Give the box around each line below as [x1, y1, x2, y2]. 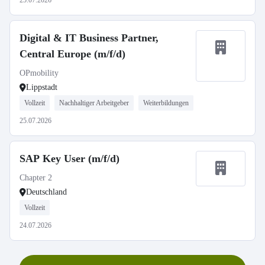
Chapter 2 [20, 173, 52, 182]
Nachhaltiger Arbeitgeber [59, 99, 129, 107]
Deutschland [26, 188, 67, 196]
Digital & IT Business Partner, [20, 32, 159, 44]
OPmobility [20, 69, 59, 77]
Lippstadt [26, 83, 57, 92]
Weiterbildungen [143, 99, 189, 107]
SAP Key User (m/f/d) [20, 153, 119, 164]
